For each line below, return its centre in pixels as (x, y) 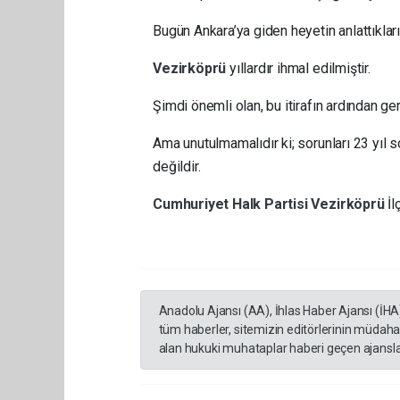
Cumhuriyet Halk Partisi (232, 204)
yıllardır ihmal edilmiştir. (300, 68)
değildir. (177, 166)
